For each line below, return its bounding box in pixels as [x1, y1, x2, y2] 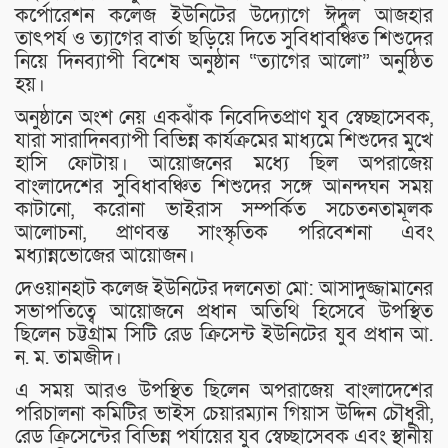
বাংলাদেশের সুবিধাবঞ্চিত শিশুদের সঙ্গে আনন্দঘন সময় [15, 173, 433, 200]
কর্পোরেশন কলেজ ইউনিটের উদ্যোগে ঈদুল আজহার [15, 2, 433, 29]
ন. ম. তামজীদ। [15, 344, 122, 371]
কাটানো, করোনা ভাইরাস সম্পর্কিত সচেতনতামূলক [15, 196, 433, 223]
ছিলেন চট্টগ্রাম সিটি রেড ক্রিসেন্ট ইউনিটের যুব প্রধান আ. [15, 321, 433, 348]
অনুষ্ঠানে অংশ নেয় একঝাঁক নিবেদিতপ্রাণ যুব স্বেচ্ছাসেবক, [15, 104, 433, 131]
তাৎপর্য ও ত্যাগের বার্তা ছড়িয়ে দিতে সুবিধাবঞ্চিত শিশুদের [15, 25, 433, 52]
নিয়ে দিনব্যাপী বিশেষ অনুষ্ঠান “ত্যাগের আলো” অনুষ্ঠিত [15, 48, 433, 75]
